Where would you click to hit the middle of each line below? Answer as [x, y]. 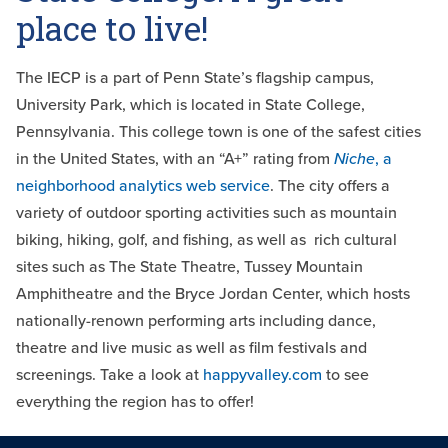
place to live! [112, 27]
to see [345, 374]
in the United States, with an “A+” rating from [175, 158]
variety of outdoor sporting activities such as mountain [206, 212]
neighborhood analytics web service [143, 185]
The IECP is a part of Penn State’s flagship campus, [195, 77]
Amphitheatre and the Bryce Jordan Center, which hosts [213, 293]
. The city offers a [330, 185]
